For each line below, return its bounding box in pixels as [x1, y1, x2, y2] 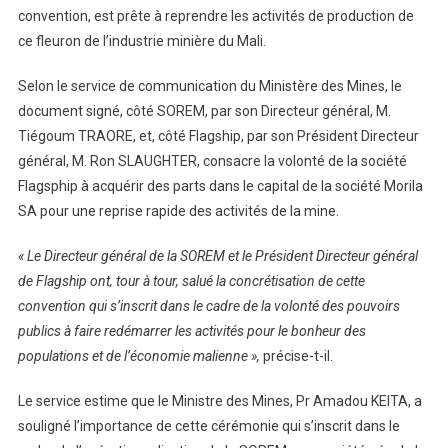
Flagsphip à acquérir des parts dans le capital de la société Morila [17, 178, 423, 195]
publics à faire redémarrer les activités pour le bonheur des [17, 323, 366, 340]
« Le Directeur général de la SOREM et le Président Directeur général [17, 248, 418, 265]
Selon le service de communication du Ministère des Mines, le [17, 78, 402, 95]
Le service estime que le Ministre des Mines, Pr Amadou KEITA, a [17, 393, 422, 410]
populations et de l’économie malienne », [17, 348, 260, 365]
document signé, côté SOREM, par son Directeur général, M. [17, 103, 391, 120]
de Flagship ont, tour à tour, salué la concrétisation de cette [17, 273, 365, 290]
